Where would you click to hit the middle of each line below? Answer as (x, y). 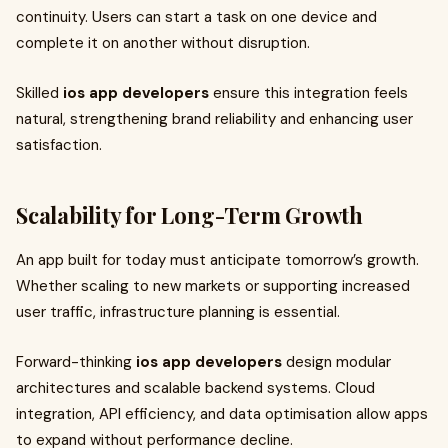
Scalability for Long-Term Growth (189, 215)
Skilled (39, 93)
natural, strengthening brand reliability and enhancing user (214, 119)
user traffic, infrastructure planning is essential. (178, 312)
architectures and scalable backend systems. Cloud (195, 388)
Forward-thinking (76, 362)
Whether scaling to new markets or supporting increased (213, 286)
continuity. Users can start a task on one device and (196, 17)
